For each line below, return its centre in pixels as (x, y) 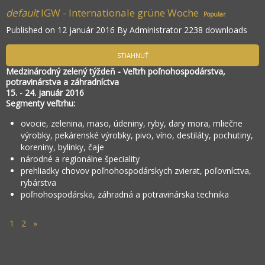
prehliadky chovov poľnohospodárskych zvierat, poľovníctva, (136, 171)
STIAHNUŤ (132, 56)
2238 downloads (216, 30)
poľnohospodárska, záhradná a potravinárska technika (125, 195)
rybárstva (38, 183)
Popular (214, 14)
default (22, 13)
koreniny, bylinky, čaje (62, 147)
